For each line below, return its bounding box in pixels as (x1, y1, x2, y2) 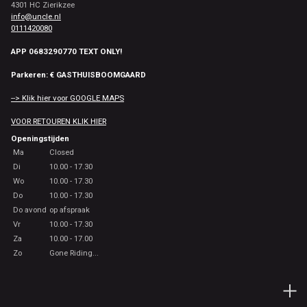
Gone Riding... (49, 247, 99, 258)
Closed (49, 147, 74, 157)
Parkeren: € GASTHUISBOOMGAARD (11, 69, 146, 79)
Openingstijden (11, 133, 69, 143)
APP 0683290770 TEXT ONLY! (11, 46, 122, 56)
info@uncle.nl (11, 11, 61, 21)
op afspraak (49, 204, 90, 214)
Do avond (13, 204, 47, 214)
